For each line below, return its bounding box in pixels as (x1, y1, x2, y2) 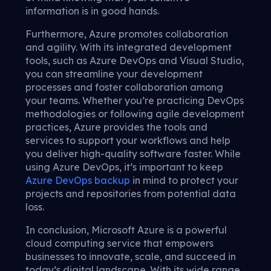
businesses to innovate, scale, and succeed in (25, 250, 236, 263)
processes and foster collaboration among (25, 81, 223, 94)
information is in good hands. (25, 5, 159, 18)
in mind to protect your (130, 174, 238, 187)
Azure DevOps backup (25, 174, 130, 187)
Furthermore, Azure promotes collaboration (25, 28, 228, 41)
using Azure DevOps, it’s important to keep (25, 161, 223, 174)
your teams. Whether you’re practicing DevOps (25, 94, 244, 107)
